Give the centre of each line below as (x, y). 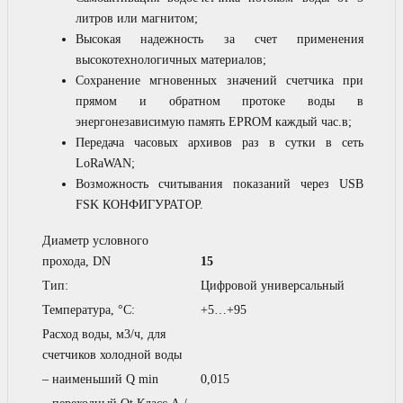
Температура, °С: (89, 309)
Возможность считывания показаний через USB (219, 184)
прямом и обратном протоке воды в (219, 101)
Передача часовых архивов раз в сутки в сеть (219, 142)
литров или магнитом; (137, 18)
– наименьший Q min (100, 379)
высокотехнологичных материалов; (171, 59)
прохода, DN (76, 261)
